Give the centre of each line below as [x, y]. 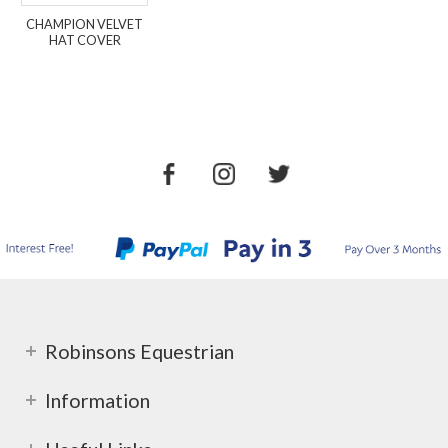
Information [97, 399]
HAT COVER [84, 39]
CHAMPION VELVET [85, 23]
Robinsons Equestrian [139, 350]
